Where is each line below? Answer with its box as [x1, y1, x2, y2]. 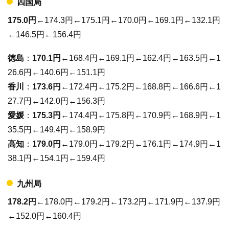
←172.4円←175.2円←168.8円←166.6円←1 [61, 82, 221, 91]
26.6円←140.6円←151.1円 [8, 67, 105, 77]
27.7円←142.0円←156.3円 [8, 96, 105, 105]
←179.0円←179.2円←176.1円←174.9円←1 [61, 139, 221, 148]
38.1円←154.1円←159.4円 [8, 153, 105, 163]
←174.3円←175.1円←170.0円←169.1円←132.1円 [36, 16, 220, 25]
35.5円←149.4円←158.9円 [8, 125, 105, 134]
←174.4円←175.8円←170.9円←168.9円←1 [61, 110, 221, 120]
